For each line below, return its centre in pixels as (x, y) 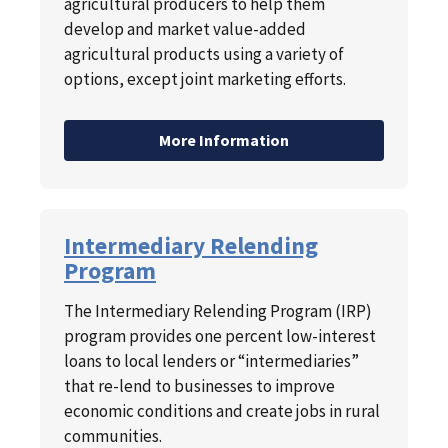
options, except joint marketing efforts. (205, 79)
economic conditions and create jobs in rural (222, 411)
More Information (224, 140)
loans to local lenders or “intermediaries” (211, 361)
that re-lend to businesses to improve (199, 386)
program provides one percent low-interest (220, 336)
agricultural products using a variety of (204, 54)
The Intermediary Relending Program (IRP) (218, 311)
